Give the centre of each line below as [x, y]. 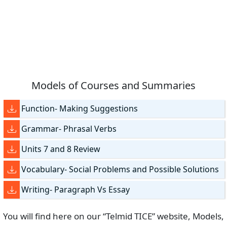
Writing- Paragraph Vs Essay [76, 190]
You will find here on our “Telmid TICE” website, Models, [113, 216]
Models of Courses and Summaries [113, 86]
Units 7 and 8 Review [61, 149]
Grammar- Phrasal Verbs [69, 129]
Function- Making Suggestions [80, 109]
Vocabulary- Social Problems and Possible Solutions [120, 169]
